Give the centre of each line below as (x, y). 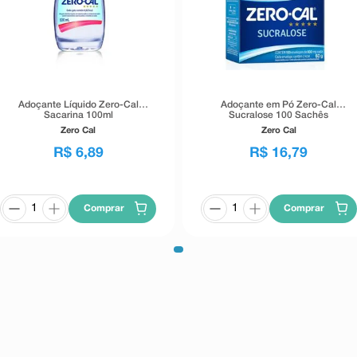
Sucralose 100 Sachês (279, 115)
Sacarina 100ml (78, 115)
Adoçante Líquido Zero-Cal (78, 104)
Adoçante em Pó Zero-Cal (279, 104)
